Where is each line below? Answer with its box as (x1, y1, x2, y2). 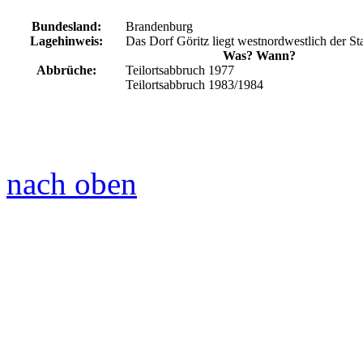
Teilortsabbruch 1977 (126, 62, 234, 77)
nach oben (6, 165, 137, 201)
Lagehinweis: (29, 33, 103, 48)
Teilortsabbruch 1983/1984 (126, 77, 263, 92)
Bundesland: (31, 19, 101, 33)
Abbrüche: (36, 62, 96, 77)
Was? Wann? (222, 48, 296, 62)
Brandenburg (126, 19, 193, 33)
